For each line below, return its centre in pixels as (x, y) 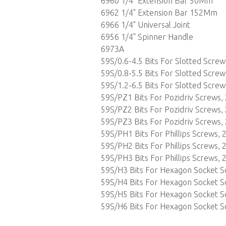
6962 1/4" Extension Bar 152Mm (159, 13)
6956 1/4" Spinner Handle (147, 37)
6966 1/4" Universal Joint (145, 25)
